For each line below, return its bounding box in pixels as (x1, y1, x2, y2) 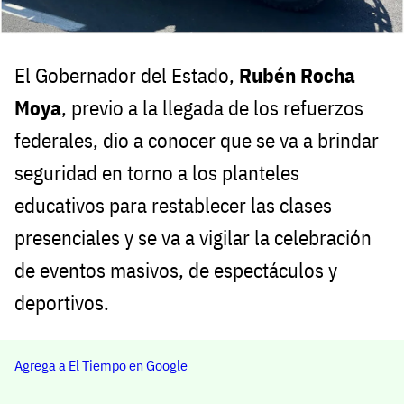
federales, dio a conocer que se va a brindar (14, 127, 379, 154)
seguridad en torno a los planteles (14, 160, 299, 187)
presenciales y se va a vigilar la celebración (14, 225, 372, 252)
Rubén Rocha (239, 62, 355, 89)
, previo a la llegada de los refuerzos (61, 95, 363, 122)
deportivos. (14, 289, 109, 317)
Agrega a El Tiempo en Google (14, 356, 188, 375)
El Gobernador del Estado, (14, 62, 239, 89)
